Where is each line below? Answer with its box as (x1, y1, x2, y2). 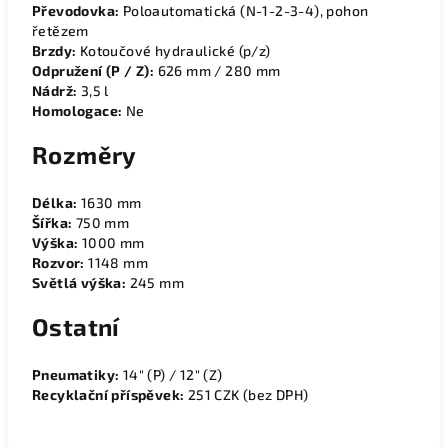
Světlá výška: (32, 274, 127, 291)
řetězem (32, 22, 89, 39)
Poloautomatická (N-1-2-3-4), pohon (119, 2, 369, 19)
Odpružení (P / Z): (32, 62, 155, 79)
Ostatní (32, 312, 120, 341)
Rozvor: (32, 254, 85, 271)
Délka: (32, 194, 78, 211)
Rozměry (32, 140, 137, 169)
